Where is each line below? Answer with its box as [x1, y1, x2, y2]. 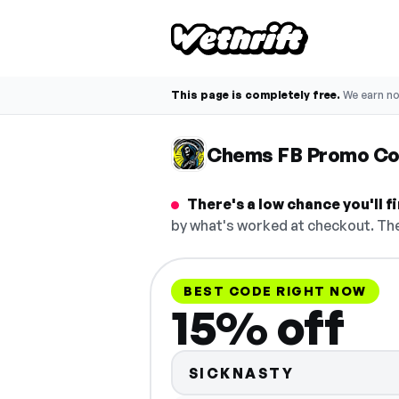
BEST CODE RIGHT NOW [183, 283, 367, 298]
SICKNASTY [188, 363, 294, 382]
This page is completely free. [171, 88, 340, 102]
